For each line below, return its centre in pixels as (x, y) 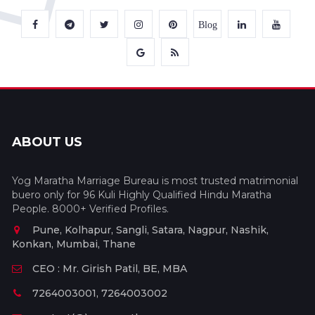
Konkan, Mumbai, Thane (74, 244)
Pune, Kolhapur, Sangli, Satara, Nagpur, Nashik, (150, 230)
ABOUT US (47, 142)
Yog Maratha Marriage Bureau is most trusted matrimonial (155, 181)
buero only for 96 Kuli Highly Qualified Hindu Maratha (142, 195)
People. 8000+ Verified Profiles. (90, 209)
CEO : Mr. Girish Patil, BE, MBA (110, 269)
